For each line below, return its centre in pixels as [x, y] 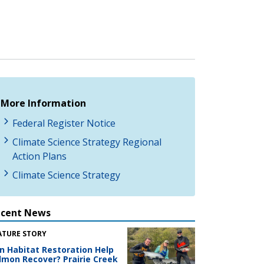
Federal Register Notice [64, 123]
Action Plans [39, 156]
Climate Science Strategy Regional [87, 142]
